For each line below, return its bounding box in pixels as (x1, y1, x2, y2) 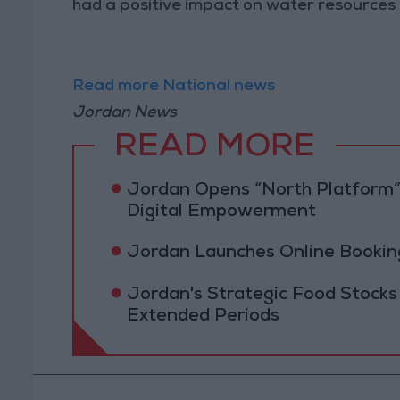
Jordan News (72, 104, 178, 121)
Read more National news (72, 78, 276, 95)
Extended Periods (126, 307, 279, 326)
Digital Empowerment (126, 203, 316, 221)
